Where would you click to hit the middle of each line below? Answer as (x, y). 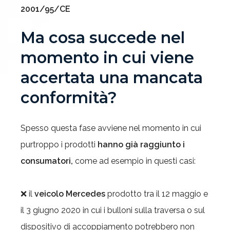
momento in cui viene (107, 58)
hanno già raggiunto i (141, 145)
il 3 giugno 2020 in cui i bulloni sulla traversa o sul (113, 210)
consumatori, (48, 161)
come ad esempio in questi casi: (135, 161)
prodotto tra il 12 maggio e (158, 194)
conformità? (69, 98)
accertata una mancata (112, 78)
